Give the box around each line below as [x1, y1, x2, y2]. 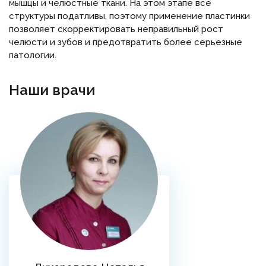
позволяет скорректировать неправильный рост [9, 24, 223, 34]
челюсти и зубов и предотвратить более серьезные [9, 37, 242, 47]
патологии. [9, 50, 56, 61]
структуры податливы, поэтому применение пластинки [9, 11, 250, 21]
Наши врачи [9, 81, 95, 99]
